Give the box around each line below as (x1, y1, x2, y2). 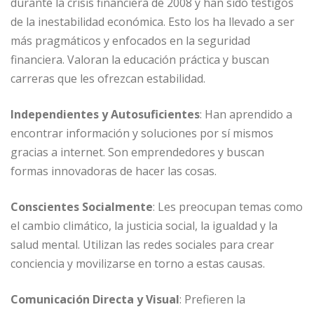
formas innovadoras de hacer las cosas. (11, 163, 217, 179)
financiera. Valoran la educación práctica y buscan (11, 52, 269, 68)
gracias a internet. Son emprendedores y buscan (11, 144, 264, 161)
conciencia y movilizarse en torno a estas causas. (11, 256, 265, 272)
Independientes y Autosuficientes (11, 107, 200, 123)
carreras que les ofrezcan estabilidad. (11, 71, 205, 87)
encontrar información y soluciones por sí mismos (11, 125, 273, 142)
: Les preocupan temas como (153, 199, 303, 215)
